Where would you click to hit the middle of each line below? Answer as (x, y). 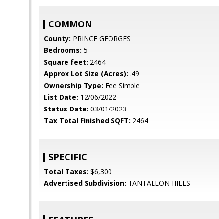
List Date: (61, 97)
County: (57, 38)
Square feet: (66, 62)
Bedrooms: (63, 50)
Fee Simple (121, 85)
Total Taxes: (66, 171)
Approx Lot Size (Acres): (86, 74)
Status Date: (66, 109)
